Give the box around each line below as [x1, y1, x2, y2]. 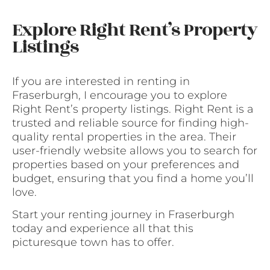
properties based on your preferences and [12, 157, 239, 171]
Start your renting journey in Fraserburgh [12, 208, 234, 222]
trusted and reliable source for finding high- [12, 116, 249, 130]
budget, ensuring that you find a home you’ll [12, 171, 254, 185]
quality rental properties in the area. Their [12, 130, 236, 143]
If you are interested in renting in [12, 74, 190, 88]
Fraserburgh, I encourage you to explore [12, 88, 227, 102]
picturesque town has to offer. [12, 236, 174, 250]
